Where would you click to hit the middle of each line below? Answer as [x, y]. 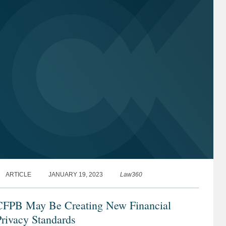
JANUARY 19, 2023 [75, 174]
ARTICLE [18, 174]
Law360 [131, 174]
